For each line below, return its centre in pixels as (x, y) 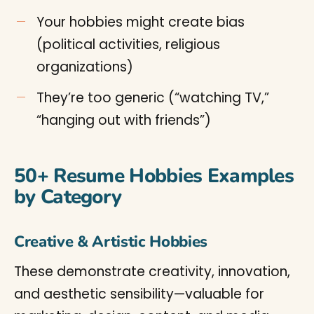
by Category (68, 197)
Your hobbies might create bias (141, 22)
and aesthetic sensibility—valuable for (139, 294)
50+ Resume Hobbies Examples (154, 176)
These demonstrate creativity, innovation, (152, 272)
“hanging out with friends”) (124, 120)
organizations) (85, 67)
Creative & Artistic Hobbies (111, 242)
